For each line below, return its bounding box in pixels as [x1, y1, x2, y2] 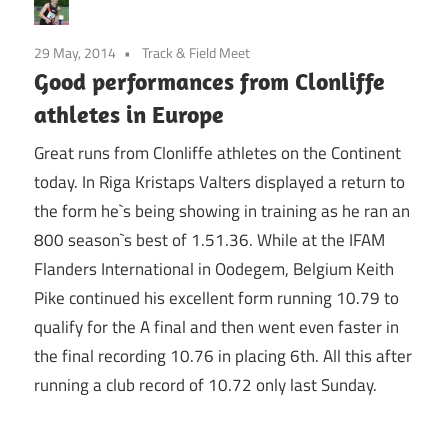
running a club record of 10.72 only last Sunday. [34, 372, 377, 399]
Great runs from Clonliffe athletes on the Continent [34, 140, 401, 167]
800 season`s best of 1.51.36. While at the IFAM [34, 227, 385, 254]
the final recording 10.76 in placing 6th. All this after [34, 343, 412, 370]
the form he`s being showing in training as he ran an [34, 198, 410, 225]
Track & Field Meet [142, 41, 250, 63]
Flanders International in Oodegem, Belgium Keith [34, 256, 394, 283]
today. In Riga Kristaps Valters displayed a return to [34, 169, 405, 196]
